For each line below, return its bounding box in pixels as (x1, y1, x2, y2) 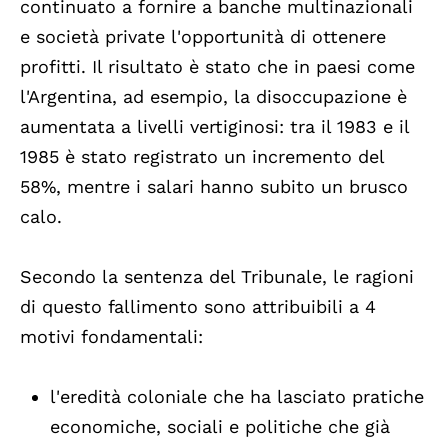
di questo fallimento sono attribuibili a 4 (20, 296, 376, 318)
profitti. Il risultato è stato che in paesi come (20, 56, 415, 78)
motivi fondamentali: (20, 326, 203, 348)
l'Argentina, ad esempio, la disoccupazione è (20, 86, 407, 108)
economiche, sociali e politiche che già (50, 416, 390, 438)
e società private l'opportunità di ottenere (20, 26, 386, 48)
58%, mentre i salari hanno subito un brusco (20, 176, 408, 198)
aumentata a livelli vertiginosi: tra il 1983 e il (20, 116, 409, 138)
